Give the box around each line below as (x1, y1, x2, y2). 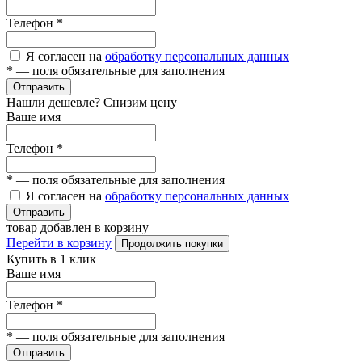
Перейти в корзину (6, 236, 112, 250)
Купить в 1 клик (6, 252, 96, 266)
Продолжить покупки (121, 238, 223, 250)
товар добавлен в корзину (6, 221, 149, 234)
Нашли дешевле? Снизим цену (6, 95, 177, 109)
